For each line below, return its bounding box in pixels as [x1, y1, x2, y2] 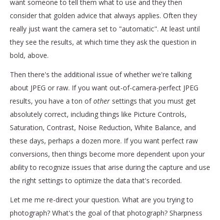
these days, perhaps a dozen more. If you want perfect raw [10, 136, 198, 145]
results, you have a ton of [10, 96, 93, 106]
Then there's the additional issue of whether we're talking [10, 69, 192, 79]
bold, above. [10, 50, 51, 60]
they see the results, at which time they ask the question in [10, 37, 196, 47]
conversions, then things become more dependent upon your [10, 149, 205, 159]
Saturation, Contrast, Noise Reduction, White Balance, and [10, 122, 196, 132]
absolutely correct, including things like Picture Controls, [10, 109, 187, 119]
